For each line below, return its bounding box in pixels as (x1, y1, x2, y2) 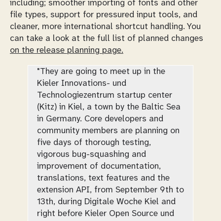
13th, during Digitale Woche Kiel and (37, 197, 176, 206)
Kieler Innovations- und (37, 78, 126, 88)
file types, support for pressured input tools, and (10, 10, 197, 19)
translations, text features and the (37, 173, 170, 183)
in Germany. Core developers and (37, 114, 163, 123)
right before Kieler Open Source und (37, 209, 174, 218)
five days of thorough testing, (37, 138, 151, 147)
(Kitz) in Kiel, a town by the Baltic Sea (37, 102, 181, 111)
